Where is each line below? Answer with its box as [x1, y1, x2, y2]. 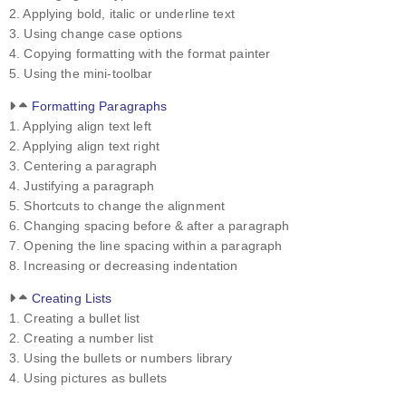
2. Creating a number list [9, 331, 154, 346]
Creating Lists [31, 291, 112, 306]
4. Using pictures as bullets [9, 371, 167, 386]
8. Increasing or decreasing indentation [9, 258, 238, 274]
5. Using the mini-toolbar [9, 65, 153, 81]
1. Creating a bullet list [9, 311, 140, 326]
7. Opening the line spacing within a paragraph [9, 238, 283, 254]
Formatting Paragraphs [31, 99, 168, 114]
